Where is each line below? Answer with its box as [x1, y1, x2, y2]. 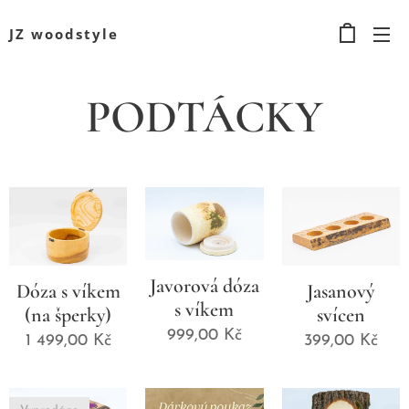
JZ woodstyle [9, 25, 119, 43]
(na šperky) [25, 302, 112, 327]
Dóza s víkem [16, 278, 121, 303]
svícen [316, 302, 365, 327]
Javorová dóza [149, 273, 259, 298]
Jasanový [307, 278, 375, 303]
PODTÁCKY [86, 89, 323, 144]
